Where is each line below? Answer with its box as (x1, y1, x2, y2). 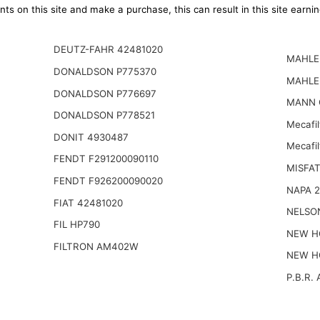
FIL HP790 (53, 219, 100, 231)
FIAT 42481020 (53, 196, 123, 209)
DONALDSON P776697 (53, 87, 156, 99)
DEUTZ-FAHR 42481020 (53, 44, 163, 56)
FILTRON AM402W (53, 240, 139, 252)
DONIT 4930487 (53, 131, 129, 143)
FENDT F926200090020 (53, 174, 163, 186)
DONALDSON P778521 (53, 109, 155, 121)
